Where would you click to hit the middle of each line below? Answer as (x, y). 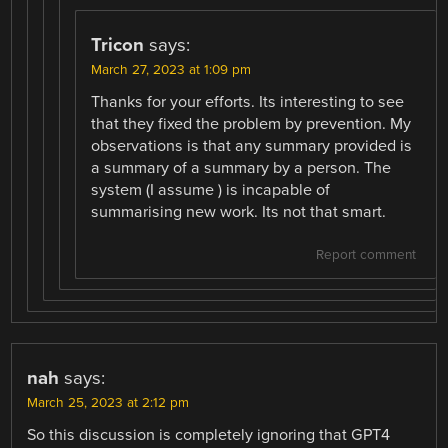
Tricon (118, 44)
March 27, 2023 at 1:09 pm (171, 69)
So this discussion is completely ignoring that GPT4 (209, 434)
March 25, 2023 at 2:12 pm (108, 402)
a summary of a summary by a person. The (241, 167)
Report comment (365, 254)
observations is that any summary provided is (252, 145)
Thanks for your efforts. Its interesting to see (248, 101)
